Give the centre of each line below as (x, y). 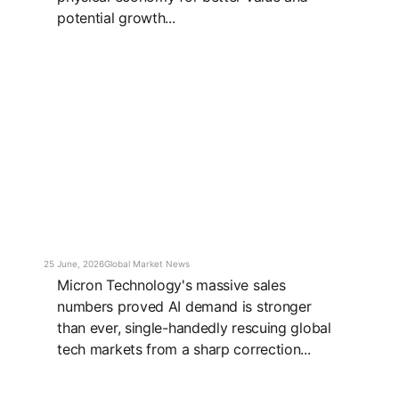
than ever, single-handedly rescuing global (194, 328)
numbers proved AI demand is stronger (184, 307)
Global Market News (147, 264)
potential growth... (116, 18)
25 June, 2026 (74, 264)
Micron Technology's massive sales (171, 285)
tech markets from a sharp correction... (184, 350)
